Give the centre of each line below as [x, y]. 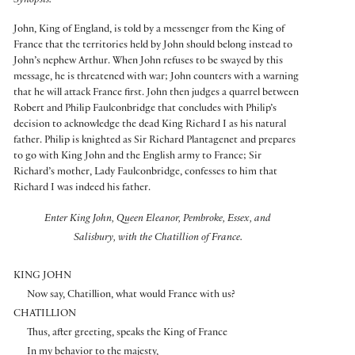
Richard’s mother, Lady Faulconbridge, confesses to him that [145, 172]
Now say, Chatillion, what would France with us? [131, 295]
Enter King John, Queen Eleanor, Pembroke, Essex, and [158, 219]
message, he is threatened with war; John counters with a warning [156, 77]
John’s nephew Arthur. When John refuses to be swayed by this [148, 61]
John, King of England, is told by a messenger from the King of [149, 30]
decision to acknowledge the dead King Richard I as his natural [150, 125]
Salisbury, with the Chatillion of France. [158, 238]
